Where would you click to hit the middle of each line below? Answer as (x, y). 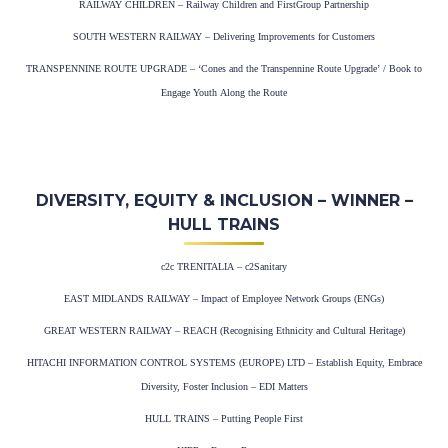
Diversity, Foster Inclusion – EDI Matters (224, 387)
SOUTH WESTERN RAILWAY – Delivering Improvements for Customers (224, 37)
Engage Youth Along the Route (224, 93)
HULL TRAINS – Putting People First (224, 419)
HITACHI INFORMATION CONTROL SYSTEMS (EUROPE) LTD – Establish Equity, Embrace (224, 363)
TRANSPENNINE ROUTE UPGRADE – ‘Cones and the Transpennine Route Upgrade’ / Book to (224, 69)
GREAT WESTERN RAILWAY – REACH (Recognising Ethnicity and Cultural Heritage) (224, 331)
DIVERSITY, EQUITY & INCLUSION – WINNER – (224, 201)
